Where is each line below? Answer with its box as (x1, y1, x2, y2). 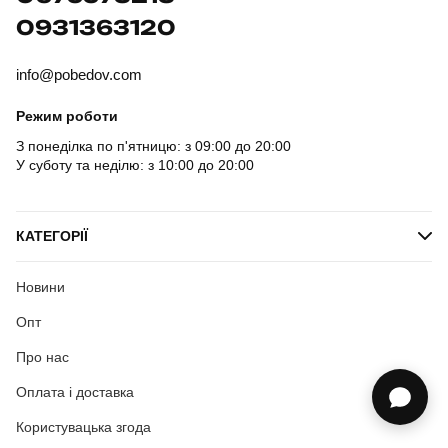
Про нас (16, 348, 69, 365)
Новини (16, 278, 65, 295)
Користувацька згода (16, 418, 151, 435)
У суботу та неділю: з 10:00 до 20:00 (16, 156, 254, 173)
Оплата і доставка (16, 383, 134, 400)
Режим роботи (16, 107, 118, 124)
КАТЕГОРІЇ (16, 227, 88, 244)
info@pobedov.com (16, 65, 142, 83)
